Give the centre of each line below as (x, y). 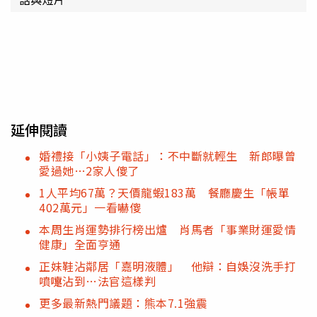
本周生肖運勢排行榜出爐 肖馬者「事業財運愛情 (167, 230)
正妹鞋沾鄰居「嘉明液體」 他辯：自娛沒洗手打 (167, 266)
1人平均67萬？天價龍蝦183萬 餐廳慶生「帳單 (164, 193)
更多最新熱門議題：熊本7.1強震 (123, 303)
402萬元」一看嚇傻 (90, 208)
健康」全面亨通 (80, 244)
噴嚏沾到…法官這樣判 (97, 281)
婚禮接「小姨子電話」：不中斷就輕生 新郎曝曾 (167, 156)
